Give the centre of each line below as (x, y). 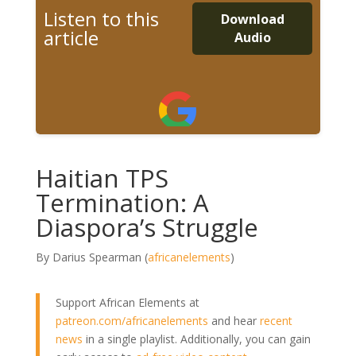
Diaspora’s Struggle (147, 227)
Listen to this (101, 18)
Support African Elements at (127, 302)
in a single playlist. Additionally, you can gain (196, 339)
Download (252, 19)
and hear (234, 320)
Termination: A (122, 202)
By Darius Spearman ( (91, 257)
